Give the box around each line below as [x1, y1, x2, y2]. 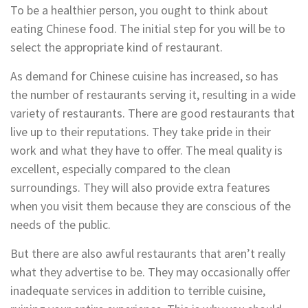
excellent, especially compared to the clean [10, 160, 230, 177]
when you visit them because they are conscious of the [10, 197, 291, 214]
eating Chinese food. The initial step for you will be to [10, 20, 285, 36]
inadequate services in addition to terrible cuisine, [10, 282, 265, 298]
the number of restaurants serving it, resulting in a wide [10, 86, 296, 102]
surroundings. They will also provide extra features [10, 179, 270, 195]
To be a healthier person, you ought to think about [10, 1, 268, 18]
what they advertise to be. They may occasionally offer [10, 263, 290, 280]
